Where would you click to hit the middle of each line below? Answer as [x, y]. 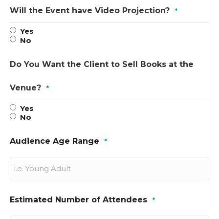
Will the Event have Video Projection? [90, 11]
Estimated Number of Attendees [78, 200]
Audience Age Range [55, 141]
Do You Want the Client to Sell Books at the [102, 64]
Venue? [25, 88]
